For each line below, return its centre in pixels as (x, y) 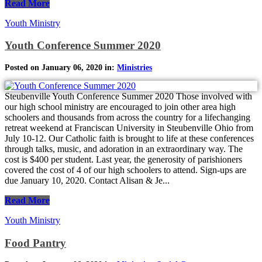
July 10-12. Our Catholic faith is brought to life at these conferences (129, 139)
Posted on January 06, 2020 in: (61, 68)
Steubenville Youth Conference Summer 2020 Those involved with (128, 96)
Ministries (135, 68)
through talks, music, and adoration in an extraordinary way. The (124, 149)
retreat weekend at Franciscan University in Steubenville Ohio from (129, 128)
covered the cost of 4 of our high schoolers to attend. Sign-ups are (125, 170)
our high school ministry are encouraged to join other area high (120, 107)
